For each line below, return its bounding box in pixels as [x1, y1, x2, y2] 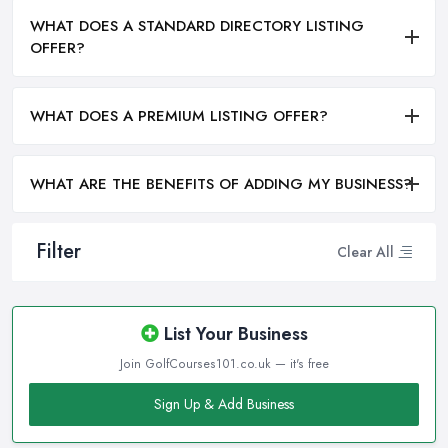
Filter [36, 237, 81, 267]
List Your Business [158, 321, 308, 348]
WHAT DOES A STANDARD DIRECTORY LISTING [30, 14, 364, 37]
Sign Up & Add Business [154, 394, 294, 415]
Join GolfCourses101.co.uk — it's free [119, 355, 329, 374]
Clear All [337, 241, 394, 262]
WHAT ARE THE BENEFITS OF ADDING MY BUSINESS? [30, 173, 412, 196]
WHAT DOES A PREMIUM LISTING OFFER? [30, 105, 328, 128]
